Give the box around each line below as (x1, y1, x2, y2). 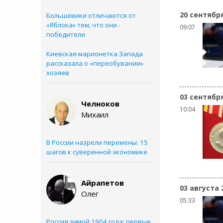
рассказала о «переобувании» (46, 59, 143, 68)
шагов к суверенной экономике (46, 147, 147, 156)
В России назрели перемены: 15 (46, 138, 148, 147)
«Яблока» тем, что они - (46, 20, 120, 29)
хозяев (46, 68, 69, 77)
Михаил (81, 110, 109, 119)
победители (46, 30, 85, 39)
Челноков (81, 99, 119, 109)
